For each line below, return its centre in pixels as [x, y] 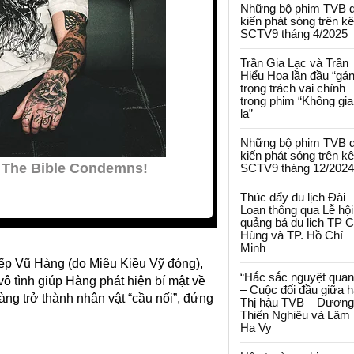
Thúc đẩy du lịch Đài [293, 197]
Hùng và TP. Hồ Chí [292, 235]
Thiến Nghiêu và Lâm [295, 315]
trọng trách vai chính [293, 88]
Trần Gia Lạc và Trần [294, 63]
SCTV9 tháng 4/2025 [294, 34]
